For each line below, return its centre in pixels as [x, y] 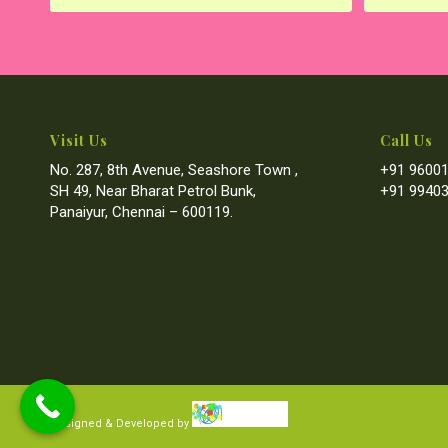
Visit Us [79, 140]
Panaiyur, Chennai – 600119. [141, 212]
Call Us [406, 140]
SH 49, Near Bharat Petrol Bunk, [153, 191]
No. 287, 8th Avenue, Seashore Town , [174, 170]
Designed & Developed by [121, 423]
